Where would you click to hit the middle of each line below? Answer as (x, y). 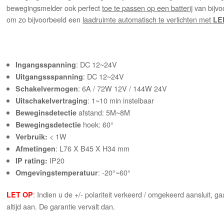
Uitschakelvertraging (52, 101)
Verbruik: (32, 137)
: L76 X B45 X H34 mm (93, 148)
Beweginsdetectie (46, 113)
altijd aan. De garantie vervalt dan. (61, 206)
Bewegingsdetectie (48, 125)
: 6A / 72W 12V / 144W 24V (123, 88)
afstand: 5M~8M (103, 112)
